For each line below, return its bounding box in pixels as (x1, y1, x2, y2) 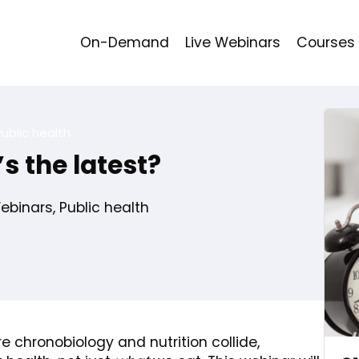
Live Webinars (185, 33, 280, 52)
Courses (296, 33, 355, 52)
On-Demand (80, 33, 169, 52)
